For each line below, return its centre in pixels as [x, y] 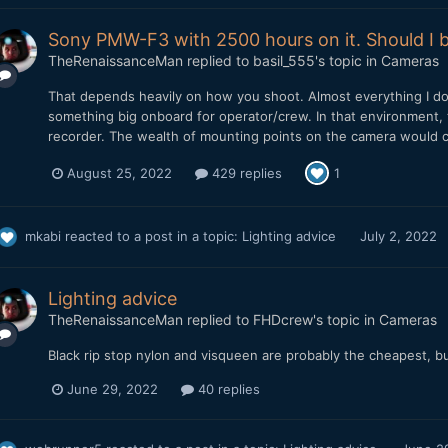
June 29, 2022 [112, 389]
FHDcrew [282, 320]
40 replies [226, 389]
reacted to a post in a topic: [151, 235]
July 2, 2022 [398, 235]
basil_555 [283, 61]
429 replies [244, 172]
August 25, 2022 [119, 172]
